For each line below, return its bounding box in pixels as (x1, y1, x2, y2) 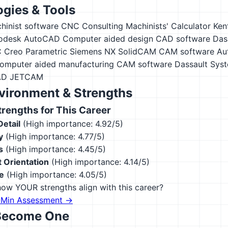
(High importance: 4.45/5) (3, 144, 106, 154)
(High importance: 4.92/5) (20, 119, 123, 129)
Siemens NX (70, 46, 116, 56)
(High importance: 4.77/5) (3, 131, 105, 141)
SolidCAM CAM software (118, 46, 214, 56)
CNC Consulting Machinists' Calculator (61, 21, 211, 31)
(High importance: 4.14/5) (49, 157, 150, 167)
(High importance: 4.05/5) (4, 169, 107, 180)
